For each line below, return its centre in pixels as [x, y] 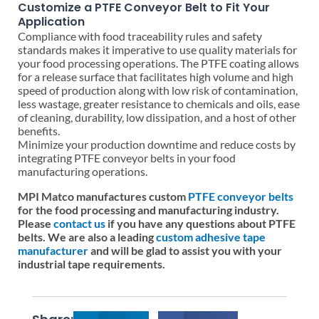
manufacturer [53, 251]
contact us [79, 224]
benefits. [39, 131]
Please [36, 224]
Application [51, 22]
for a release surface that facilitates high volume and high [156, 77]
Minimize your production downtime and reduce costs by [157, 145]
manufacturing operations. [83, 172]
